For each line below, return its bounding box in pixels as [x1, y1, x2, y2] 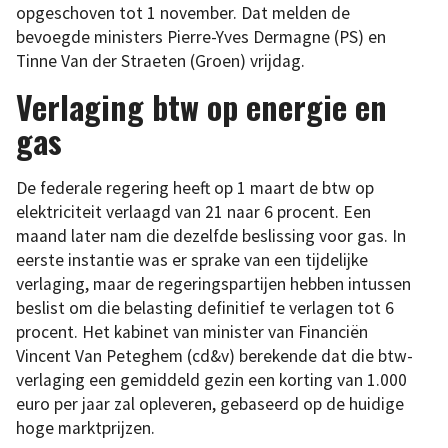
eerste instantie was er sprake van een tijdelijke [16, 248, 368, 271]
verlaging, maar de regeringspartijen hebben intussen [16, 272, 411, 295]
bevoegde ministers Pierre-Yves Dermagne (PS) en [16, 25, 386, 48]
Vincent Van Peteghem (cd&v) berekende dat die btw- [16, 344, 413, 367]
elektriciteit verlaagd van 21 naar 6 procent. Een [16, 200, 371, 223]
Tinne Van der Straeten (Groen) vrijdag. [16, 49, 305, 72]
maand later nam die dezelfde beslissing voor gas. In [16, 224, 406, 247]
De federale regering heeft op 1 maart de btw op [16, 176, 374, 199]
